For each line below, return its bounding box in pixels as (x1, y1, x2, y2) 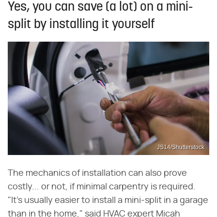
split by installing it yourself (8, 18, 155, 32)
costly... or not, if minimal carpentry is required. (8, 182, 196, 191)
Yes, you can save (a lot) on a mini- (8, 1, 193, 15)
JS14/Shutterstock (157, 143, 204, 151)
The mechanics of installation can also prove (8, 169, 187, 178)
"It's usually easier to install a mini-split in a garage (8, 196, 208, 205)
